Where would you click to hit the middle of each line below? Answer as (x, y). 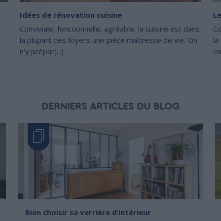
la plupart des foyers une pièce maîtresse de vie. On (109, 40)
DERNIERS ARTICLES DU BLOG (110, 106)
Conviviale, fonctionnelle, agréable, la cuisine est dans (110, 28)
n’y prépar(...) (42, 51)
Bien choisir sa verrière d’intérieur (88, 212)
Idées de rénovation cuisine (71, 15)
